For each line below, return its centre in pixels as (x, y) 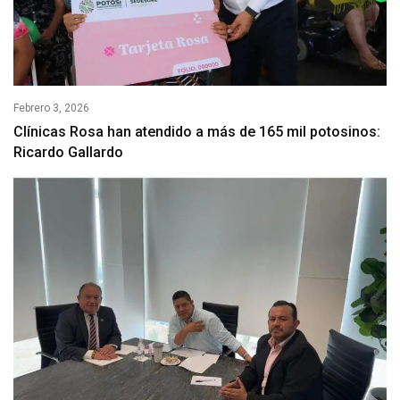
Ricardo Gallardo (68, 152)
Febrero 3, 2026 (51, 108)
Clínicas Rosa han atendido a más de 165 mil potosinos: (197, 131)
